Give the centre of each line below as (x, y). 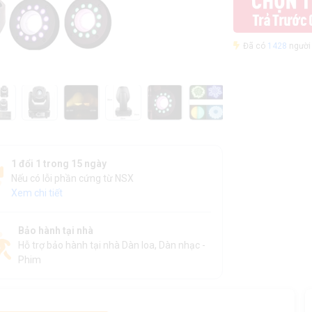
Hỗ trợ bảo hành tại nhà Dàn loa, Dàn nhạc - (111, 245)
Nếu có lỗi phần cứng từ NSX (72, 178)
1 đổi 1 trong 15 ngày (58, 164)
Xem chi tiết (37, 193)
